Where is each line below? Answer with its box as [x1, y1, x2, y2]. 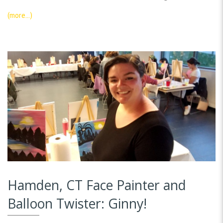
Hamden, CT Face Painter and [7, 176, 186, 194]
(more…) [7, 11, 32, 19]
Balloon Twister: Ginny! [7, 194, 147, 213]
